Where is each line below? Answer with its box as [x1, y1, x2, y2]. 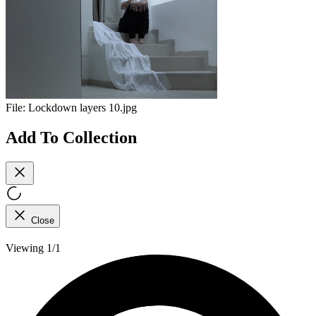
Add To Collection [6, 128, 137, 147]
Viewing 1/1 [6, 241, 61, 254]
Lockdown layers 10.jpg [28, 102, 137, 114]
